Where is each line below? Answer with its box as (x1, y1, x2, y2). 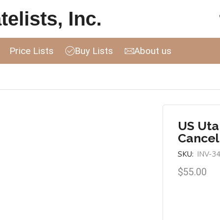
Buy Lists (75, 45, 113, 56)
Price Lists (9, 45, 54, 56)
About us (134, 45, 171, 56)
